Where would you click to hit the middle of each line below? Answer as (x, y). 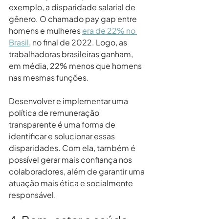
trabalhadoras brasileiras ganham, (72, 54)
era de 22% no (109, 30)
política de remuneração (55, 112)
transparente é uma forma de (63, 124)
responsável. (33, 195)
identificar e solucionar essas (63, 136)
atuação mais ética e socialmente (72, 183)
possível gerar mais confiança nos (71, 159)
